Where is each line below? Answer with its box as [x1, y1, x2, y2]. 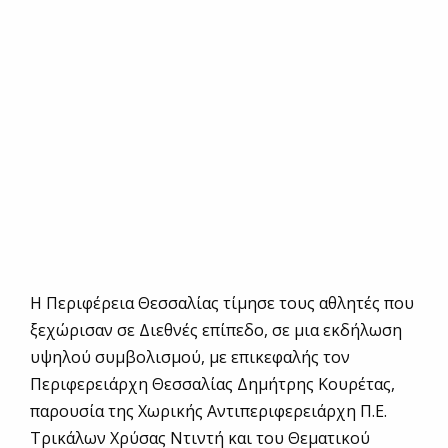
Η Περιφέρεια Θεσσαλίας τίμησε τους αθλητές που [30, 292, 414, 315]
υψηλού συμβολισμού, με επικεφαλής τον [30, 346, 350, 369]
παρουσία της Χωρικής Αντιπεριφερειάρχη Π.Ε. [30, 400, 387, 423]
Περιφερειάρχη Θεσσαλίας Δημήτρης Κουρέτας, [30, 373, 395, 396]
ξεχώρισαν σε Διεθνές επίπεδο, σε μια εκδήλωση [30, 319, 402, 342]
